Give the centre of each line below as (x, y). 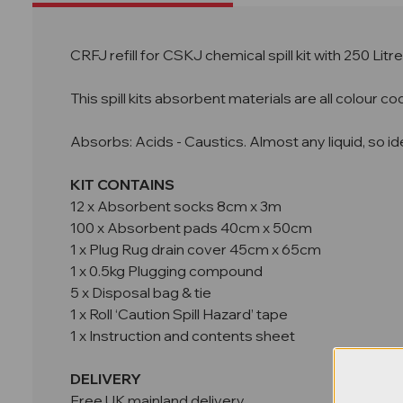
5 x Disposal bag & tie (141, 293)
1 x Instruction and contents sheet (183, 336)
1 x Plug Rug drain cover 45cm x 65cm (196, 250)
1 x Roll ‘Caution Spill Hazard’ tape (179, 314)
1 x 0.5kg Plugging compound (166, 271)
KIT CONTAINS (122, 185)
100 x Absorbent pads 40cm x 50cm (191, 228)
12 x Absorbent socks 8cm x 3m (176, 206)
